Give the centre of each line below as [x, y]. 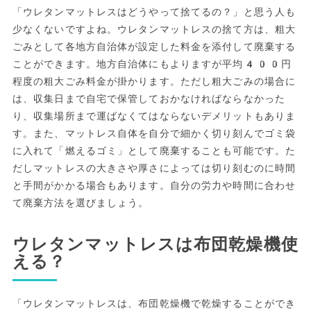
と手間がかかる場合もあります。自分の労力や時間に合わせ [154, 185]
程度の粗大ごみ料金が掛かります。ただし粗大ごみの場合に [154, 81]
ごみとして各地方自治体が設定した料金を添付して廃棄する [154, 46]
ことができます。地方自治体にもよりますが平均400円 [152, 64]
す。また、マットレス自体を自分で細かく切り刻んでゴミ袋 [154, 133]
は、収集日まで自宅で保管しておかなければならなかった [149, 98]
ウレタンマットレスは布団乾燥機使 [155, 244]
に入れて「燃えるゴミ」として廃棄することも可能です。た [154, 150]
